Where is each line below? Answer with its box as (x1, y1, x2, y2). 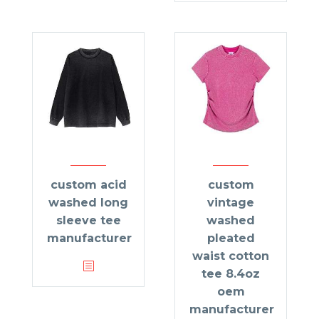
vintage (207, 196, 254, 210)
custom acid (50, 178, 127, 192)
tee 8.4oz (202, 267, 260, 281)
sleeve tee (56, 214, 121, 228)
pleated (206, 231, 255, 246)
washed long (48, 196, 128, 210)
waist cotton (192, 249, 269, 263)
